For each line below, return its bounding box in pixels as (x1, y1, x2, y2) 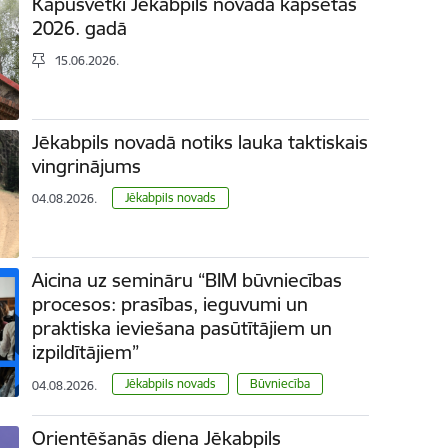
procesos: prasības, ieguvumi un (32, 292, 309, 317)
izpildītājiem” (32, 340, 140, 365)
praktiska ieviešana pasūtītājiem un (32, 316, 333, 341)
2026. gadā (32, 15, 128, 40)
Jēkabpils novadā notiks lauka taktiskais (32, 130, 369, 155)
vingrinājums (32, 154, 142, 179)
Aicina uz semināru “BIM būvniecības (32, 268, 343, 293)
